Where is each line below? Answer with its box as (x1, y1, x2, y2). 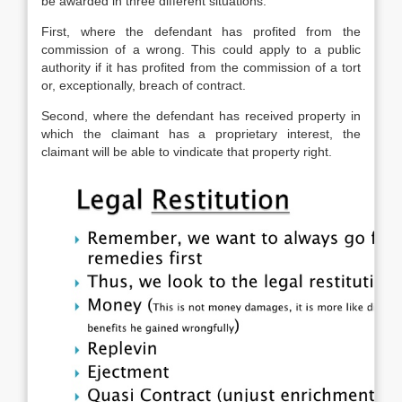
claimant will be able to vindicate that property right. (41, 144, 332, 159)
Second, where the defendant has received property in (41, 109, 361, 123)
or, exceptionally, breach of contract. (41, 78, 246, 92)
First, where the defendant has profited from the (41, 24, 361, 39)
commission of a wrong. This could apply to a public (41, 42, 361, 57)
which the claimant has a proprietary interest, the (41, 127, 361, 141)
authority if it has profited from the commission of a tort (41, 60, 361, 74)
